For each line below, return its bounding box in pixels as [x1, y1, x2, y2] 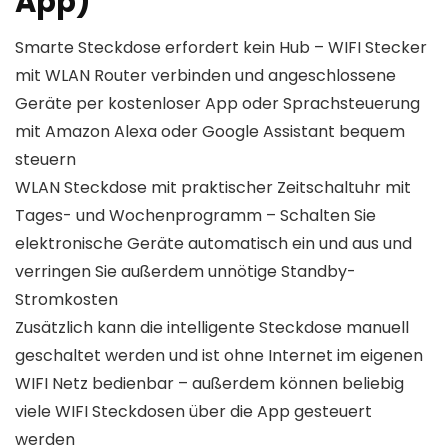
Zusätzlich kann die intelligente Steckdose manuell [15, 316, 409, 340]
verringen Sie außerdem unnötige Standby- [15, 260, 356, 284]
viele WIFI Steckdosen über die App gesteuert [15, 400, 372, 424]
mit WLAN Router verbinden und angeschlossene [15, 64, 396, 88]
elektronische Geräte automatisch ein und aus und [15, 232, 412, 256]
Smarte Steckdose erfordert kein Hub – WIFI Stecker [15, 36, 427, 60]
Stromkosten [15, 288, 118, 312]
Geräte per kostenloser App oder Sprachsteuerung [15, 92, 420, 116]
